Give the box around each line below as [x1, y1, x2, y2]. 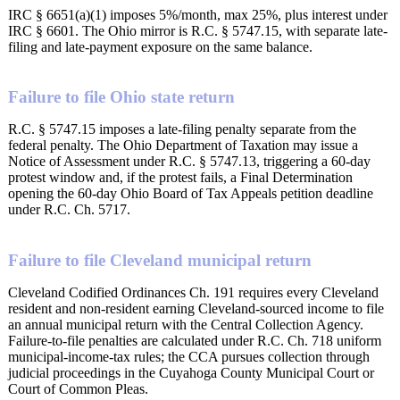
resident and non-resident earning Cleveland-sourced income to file [8, 301, 384, 317]
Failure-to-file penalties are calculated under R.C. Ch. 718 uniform [8, 333, 381, 349]
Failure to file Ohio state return [8, 87, 235, 107]
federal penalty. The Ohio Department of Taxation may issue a [8, 137, 358, 154]
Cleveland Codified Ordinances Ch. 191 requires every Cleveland [8, 285, 379, 301]
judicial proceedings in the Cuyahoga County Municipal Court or [8, 365, 374, 381]
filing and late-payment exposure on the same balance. [8, 38, 312, 54]
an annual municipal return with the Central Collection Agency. [8, 317, 363, 333]
